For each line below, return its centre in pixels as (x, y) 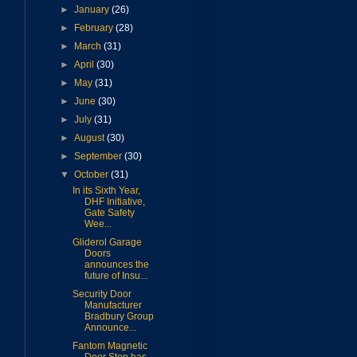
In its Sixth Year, (106, 191)
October (93, 175)
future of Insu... (116, 276)
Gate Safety (109, 213)
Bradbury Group (119, 317)
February (95, 28)
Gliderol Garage (107, 243)
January (93, 10)
